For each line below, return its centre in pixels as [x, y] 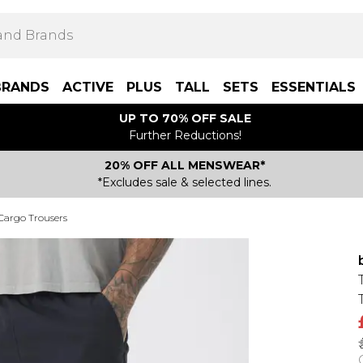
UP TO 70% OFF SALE [185, 118]
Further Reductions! [185, 135]
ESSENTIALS [314, 87]
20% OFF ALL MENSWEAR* [185, 165]
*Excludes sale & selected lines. [185, 182]
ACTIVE [88, 87]
